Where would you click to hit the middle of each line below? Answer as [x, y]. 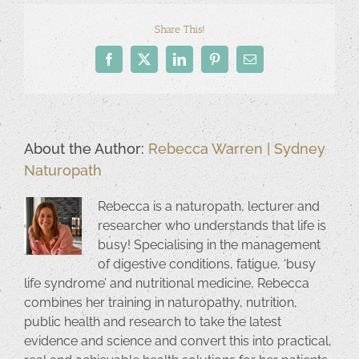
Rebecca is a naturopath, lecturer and [209, 207]
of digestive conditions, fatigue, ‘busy [207, 264]
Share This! [179, 29]
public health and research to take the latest [153, 322]
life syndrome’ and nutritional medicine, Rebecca [167, 284]
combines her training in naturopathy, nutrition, [161, 303]
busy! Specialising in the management [209, 245]
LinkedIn [202, 65]
